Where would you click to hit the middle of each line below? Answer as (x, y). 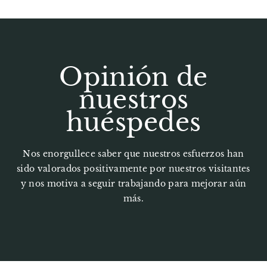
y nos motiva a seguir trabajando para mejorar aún (133, 183)
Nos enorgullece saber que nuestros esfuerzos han (133, 153)
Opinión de (133, 77)
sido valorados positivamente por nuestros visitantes (133, 168)
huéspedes (133, 122)
